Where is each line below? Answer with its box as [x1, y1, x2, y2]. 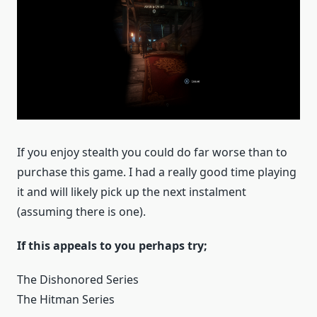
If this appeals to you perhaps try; [17, 238, 207, 254]
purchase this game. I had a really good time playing [17, 164, 296, 180]
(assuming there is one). [17, 204, 146, 220]
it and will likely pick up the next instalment [17, 184, 246, 200]
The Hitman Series [17, 292, 115, 308]
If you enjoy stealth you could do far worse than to [17, 144, 287, 161]
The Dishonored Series [17, 272, 139, 288]
